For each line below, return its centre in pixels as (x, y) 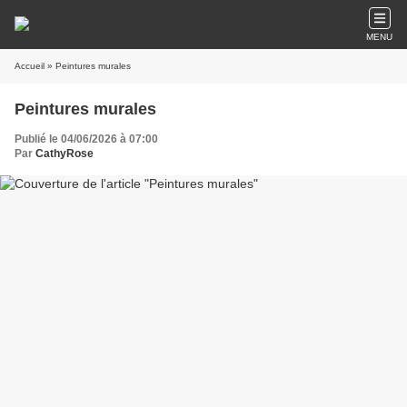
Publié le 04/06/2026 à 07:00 (86, 139)
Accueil (30, 66)
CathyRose (65, 154)
